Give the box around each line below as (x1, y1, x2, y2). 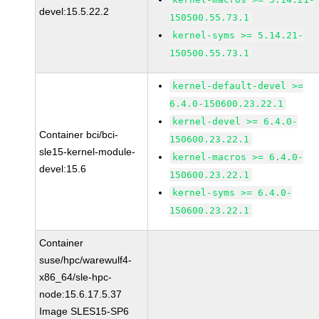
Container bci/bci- (39, 129, 119, 140)
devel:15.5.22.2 (39, 6, 110, 17)
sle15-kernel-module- (39, 146, 136, 157)
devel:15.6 (39, 163, 87, 174)
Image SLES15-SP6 (39, 305, 130, 317)
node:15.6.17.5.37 (39, 288, 122, 300)
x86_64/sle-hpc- (39, 271, 113, 283)
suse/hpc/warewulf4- (39, 254, 132, 266)
